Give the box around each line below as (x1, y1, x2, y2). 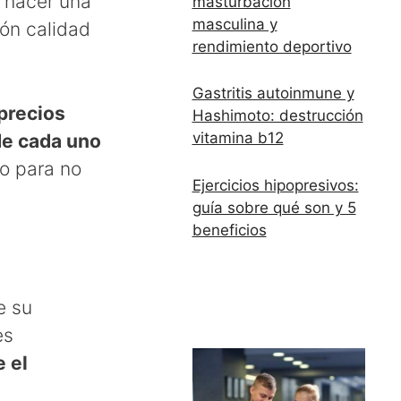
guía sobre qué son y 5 (192, 198, 356, 217)
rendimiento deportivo (192, 37, 352, 55)
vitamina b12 (192, 129, 284, 148)
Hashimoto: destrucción (192, 107, 363, 125)
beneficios (192, 220, 267, 239)
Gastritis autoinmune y (192, 84, 354, 103)
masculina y (192, 14, 277, 33)
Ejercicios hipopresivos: (192, 175, 359, 194)
